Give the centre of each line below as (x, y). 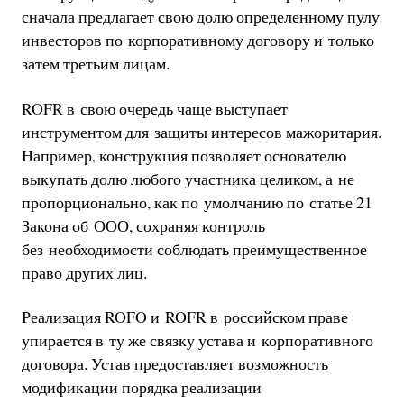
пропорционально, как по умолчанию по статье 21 (197, 202)
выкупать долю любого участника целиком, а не (188, 178)
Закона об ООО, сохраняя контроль (143, 225)
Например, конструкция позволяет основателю (184, 155)
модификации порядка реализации (141, 387)
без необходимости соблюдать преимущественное (194, 248)
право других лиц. (84, 272)
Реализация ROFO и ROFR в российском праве (184, 317)
